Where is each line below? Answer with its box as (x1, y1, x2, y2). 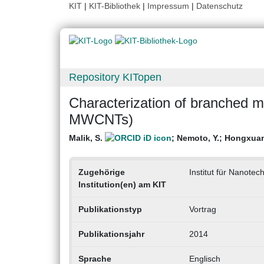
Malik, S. (69, 133, 105, 143)
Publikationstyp (78, 204, 142, 214)
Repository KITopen (69, 71, 161, 84)
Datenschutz (196, 1, 243, 11)
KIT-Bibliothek (89, 1, 143, 11)
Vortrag (189, 204, 216, 214)
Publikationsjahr (78, 229, 144, 239)
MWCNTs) (69, 111, 133, 128)
